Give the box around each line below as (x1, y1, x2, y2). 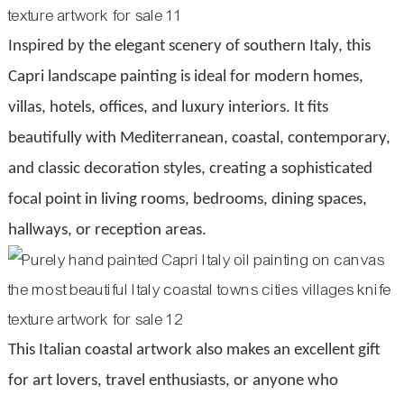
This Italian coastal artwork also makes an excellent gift (7, 341, 381, 359)
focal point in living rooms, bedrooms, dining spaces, (7, 190, 367, 208)
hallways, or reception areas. (7, 221, 207, 239)
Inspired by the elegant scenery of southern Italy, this (7, 37, 371, 55)
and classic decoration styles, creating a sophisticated (7, 160, 372, 178)
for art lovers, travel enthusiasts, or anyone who (7, 372, 338, 390)
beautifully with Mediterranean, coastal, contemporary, (7, 129, 390, 147)
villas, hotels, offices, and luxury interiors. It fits (7, 98, 328, 116)
